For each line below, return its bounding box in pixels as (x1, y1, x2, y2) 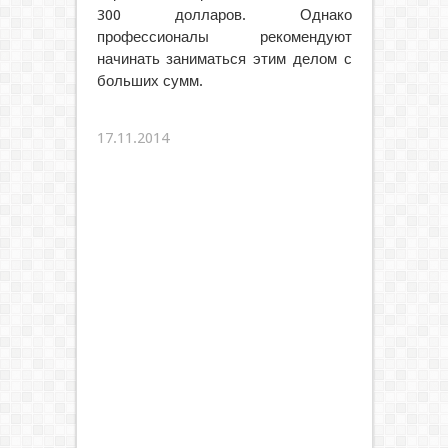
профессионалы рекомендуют (96, 28, 352, 46)
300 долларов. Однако (96, 6, 352, 24)
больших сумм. (96, 72, 203, 90)
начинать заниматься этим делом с (96, 50, 352, 68)
